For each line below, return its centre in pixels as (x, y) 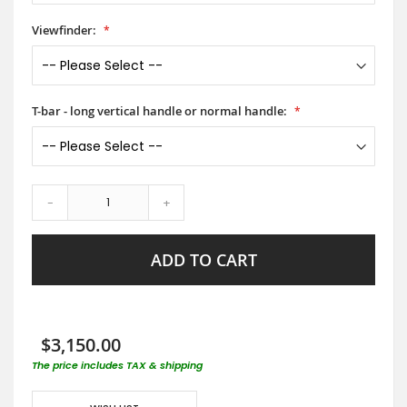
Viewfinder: (64, 30)
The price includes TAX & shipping (117, 365)
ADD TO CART (203, 259)
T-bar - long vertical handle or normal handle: (159, 110)
